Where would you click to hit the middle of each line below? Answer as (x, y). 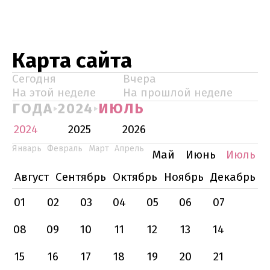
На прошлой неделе (178, 93)
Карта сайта (72, 60)
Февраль (65, 149)
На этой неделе (54, 93)
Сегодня (34, 79)
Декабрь (233, 177)
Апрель (129, 149)
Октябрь (135, 177)
